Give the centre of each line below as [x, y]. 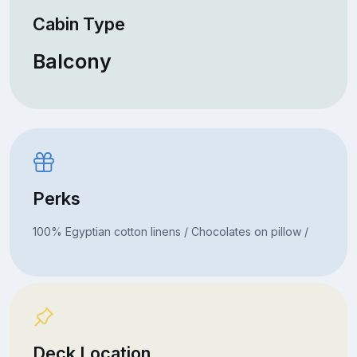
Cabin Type [78, 24]
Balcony [72, 61]
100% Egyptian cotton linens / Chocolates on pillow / [170, 231]
